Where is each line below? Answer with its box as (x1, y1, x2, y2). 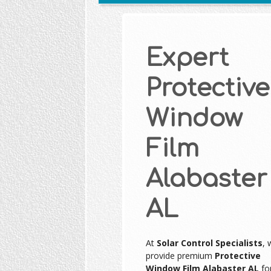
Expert (145, 45, 229, 72)
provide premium (145, 250, 215, 262)
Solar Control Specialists (156, 237, 263, 249)
